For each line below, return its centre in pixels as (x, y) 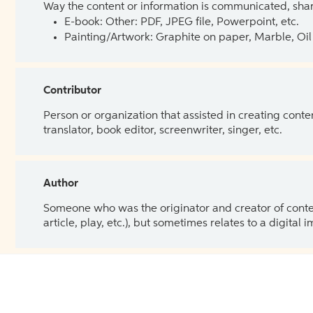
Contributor (72, 90)
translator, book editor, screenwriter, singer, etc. (163, 130)
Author (61, 183)
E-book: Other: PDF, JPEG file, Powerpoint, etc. (182, 22)
